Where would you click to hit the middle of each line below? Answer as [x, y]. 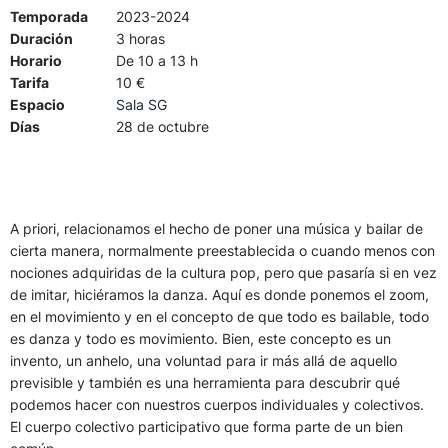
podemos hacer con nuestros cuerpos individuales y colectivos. [217, 405]
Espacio [37, 105]
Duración [41, 39]
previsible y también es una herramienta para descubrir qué [205, 383]
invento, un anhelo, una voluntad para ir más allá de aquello [203, 361]
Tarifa [29, 83]
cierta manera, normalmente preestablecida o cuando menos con [222, 251]
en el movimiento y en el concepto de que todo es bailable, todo [219, 317]
